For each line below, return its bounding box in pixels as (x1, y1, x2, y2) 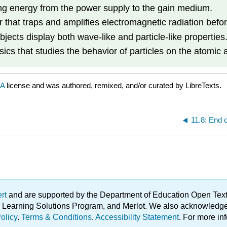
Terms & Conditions (21, 213, 92, 221)
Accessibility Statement (95, 213, 179, 221)
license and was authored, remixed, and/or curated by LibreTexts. (7, 81, 221, 90)
